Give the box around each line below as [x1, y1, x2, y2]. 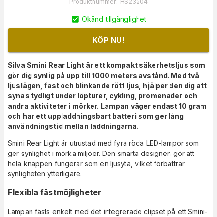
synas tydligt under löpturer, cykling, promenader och [8, 91, 197, 100]
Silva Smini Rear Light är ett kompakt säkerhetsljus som [8, 61, 206, 69]
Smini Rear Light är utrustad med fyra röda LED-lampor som [8, 139, 199, 147]
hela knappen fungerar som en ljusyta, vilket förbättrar [8, 159, 185, 168]
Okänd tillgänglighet [81, 15, 147, 23]
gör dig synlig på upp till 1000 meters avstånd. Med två [8, 71, 200, 79]
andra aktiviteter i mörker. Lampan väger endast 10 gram [8, 101, 207, 110]
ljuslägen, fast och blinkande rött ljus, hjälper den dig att [8, 81, 207, 90]
